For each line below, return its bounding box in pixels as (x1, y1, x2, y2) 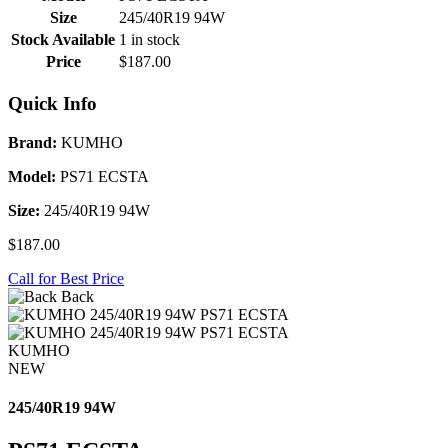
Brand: (8, 133, 57, 151)
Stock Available (11, 31, 115, 49)
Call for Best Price (8, 269, 124, 287)
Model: (8, 167, 56, 185)
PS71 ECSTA (56, 167, 149, 185)
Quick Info (8, 92, 97, 114)
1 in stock (119, 31, 180, 49)
